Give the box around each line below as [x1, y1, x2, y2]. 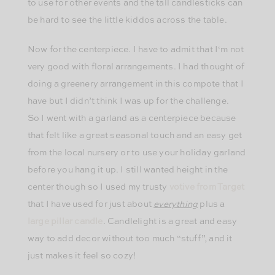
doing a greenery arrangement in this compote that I [27, 79, 244, 88]
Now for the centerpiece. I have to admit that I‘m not [27, 45, 244, 54]
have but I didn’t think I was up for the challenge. [27, 96, 229, 106]
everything [153, 199, 198, 209]
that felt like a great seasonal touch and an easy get [27, 131, 242, 140]
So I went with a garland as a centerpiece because [27, 114, 236, 123]
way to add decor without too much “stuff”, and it [27, 234, 233, 243]
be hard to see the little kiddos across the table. [27, 15, 227, 25]
